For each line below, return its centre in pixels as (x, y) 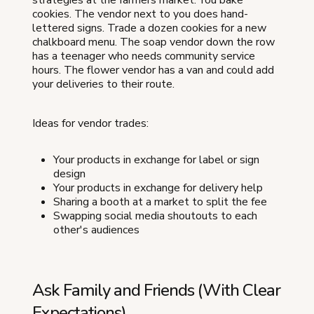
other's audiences (96, 230)
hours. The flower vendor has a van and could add (153, 70)
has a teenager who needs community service (144, 56)
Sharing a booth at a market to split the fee (160, 202)
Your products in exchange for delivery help (158, 188)
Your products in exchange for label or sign (156, 160)
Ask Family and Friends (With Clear (156, 290)
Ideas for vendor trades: (90, 123)
